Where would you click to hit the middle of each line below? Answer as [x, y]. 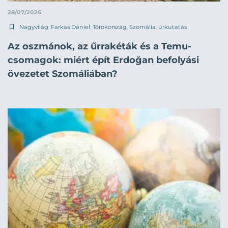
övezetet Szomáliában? [63, 74]
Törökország [110, 27]
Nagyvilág [34, 27]
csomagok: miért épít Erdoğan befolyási [103, 60]
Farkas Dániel [70, 27]
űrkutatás [173, 27]
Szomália [142, 27]
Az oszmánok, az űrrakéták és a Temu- [99, 46]
